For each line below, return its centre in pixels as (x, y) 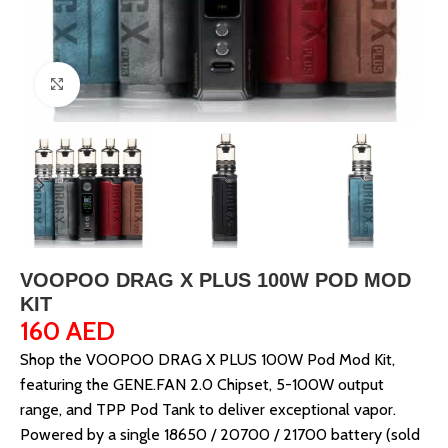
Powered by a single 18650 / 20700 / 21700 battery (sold (220, 434)
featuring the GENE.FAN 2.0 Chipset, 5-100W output (202, 384)
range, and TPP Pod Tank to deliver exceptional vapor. (208, 409)
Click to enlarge (129, 84)
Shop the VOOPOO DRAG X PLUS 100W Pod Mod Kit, (207, 359)
